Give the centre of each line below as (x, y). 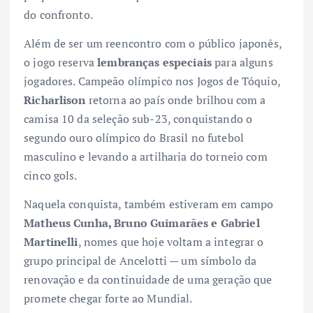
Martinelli (51, 241)
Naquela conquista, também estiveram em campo (149, 204)
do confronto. (58, 14)
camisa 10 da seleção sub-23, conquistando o (138, 118)
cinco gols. (51, 175)
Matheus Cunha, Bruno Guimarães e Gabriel (142, 223)
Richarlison (55, 100)
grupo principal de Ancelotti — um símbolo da (140, 260)
